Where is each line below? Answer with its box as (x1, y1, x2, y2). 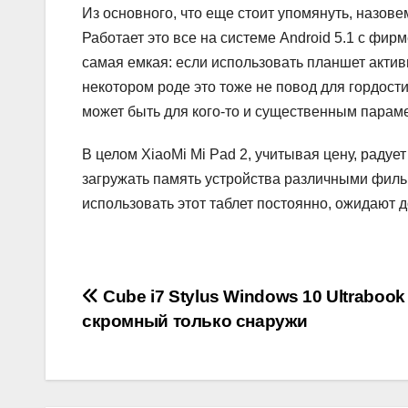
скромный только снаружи (82, 311, 308, 331)
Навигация (81, 285, 239, 321)
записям (81, 360, 203, 396)
